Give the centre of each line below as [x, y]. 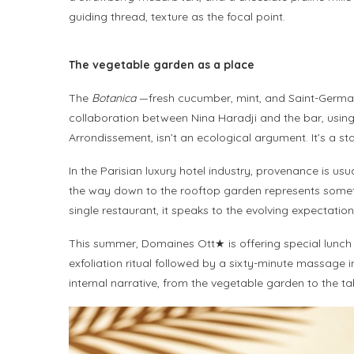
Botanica [114, 98]
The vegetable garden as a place [162, 65]
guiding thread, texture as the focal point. [177, 17]
